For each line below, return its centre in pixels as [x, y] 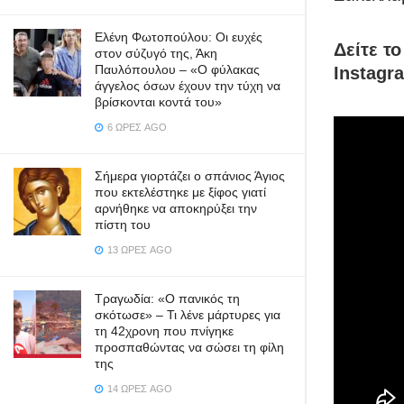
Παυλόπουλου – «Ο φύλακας [177, 69]
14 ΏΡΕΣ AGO [138, 389]
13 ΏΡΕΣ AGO [138, 250]
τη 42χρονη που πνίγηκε [164, 331]
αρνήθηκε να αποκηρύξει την [176, 208]
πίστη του [123, 225]
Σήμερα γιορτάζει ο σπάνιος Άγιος [190, 176]
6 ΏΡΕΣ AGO [136, 127]
